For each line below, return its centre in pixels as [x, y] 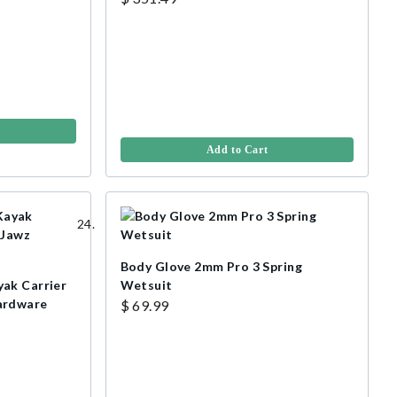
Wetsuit [146, 285]
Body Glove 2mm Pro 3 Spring [211, 267]
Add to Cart [237, 150]
